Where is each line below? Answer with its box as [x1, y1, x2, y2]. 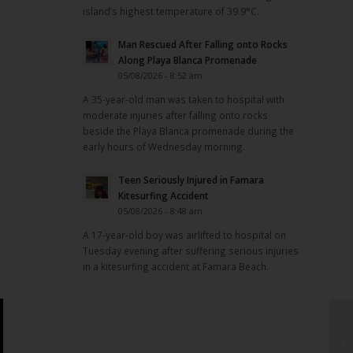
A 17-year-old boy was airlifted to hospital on [83, 228, 287, 241]
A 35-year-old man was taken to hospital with [83, 92, 285, 106]
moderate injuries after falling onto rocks [83, 108, 269, 121]
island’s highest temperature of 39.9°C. [83, 4, 260, 17]
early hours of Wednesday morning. [83, 139, 246, 153]
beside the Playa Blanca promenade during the [83, 124, 295, 137]
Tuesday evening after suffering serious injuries [83, 243, 299, 257]
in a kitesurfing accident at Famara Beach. [83, 259, 269, 273]
